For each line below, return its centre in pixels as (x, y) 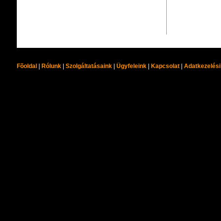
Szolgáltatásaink (89, 66)
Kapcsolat (165, 66)
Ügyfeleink (131, 66)
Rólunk (51, 66)
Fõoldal (27, 66)
